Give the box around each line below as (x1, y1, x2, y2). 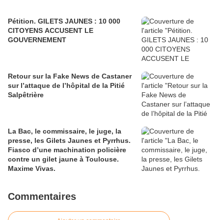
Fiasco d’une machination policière (8, 146, 126, 154)
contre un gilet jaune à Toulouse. (8, 155, 119, 164)
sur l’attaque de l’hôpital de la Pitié (8, 82, 125, 90)
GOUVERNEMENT (8, 36, 66, 44)
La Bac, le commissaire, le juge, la (8, 127, 121, 136)
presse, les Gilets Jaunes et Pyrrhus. (8, 137, 131, 145)
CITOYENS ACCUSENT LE (8, 27, 93, 35)
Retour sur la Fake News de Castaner (8, 72, 132, 81)
